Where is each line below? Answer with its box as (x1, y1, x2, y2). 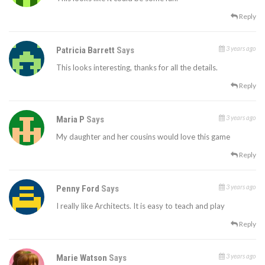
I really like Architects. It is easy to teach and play (56, 201, 225, 211)
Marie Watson (56, 253, 109, 264)
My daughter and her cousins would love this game (56, 132, 230, 142)
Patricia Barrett (56, 45, 117, 56)
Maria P (56, 114, 86, 125)
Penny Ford (56, 183, 101, 195)
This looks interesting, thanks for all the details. (56, 63, 218, 73)
